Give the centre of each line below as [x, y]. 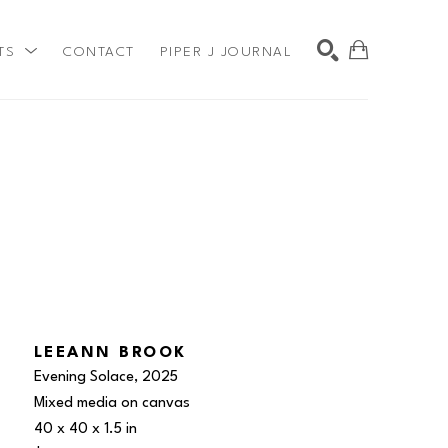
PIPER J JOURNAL [225, 51]
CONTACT [99, 51]
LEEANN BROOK [110, 353]
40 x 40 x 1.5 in [85, 429]
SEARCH [321, 134]
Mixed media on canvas [111, 403]
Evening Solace [83, 377]
